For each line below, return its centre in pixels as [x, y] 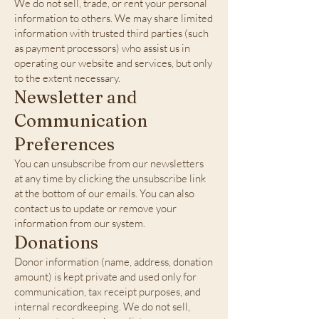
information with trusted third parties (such [111, 33]
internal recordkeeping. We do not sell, [102, 307]
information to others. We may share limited [114, 18]
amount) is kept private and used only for [105, 277]
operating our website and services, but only [113, 63]
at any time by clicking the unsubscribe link [110, 178]
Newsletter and [75, 97]
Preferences [64, 144]
